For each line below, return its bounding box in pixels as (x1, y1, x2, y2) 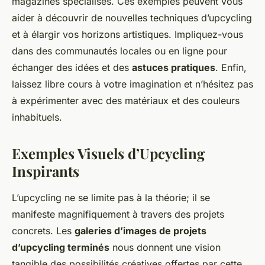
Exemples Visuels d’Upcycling (12, 144, 205, 163)
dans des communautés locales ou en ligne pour (12, 45, 227, 57)
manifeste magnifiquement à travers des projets (12, 208, 224, 221)
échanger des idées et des (12, 62, 132, 74)
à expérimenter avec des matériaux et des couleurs (12, 95, 240, 107)
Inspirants (12, 161, 79, 181)
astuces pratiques (132, 62, 215, 74)
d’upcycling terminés (12, 241, 109, 254)
